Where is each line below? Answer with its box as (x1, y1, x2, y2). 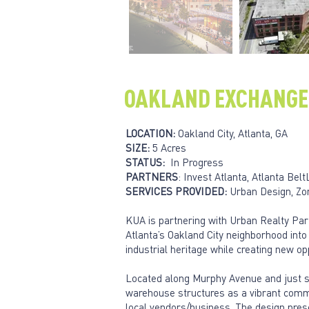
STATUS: (126, 154, 165, 169)
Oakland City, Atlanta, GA (175, 126, 288, 140)
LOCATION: (126, 126, 175, 140)
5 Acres (152, 140, 186, 154)
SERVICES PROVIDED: (126, 183, 227, 198)
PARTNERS (126, 169, 178, 183)
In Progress (165, 154, 223, 169)
